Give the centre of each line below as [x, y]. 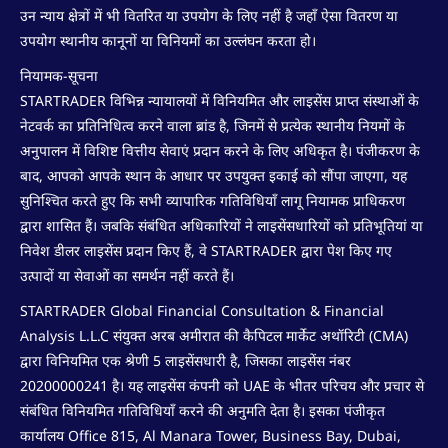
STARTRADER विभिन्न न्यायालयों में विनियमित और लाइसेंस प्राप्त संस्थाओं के [219, 100]
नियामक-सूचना [59, 75]
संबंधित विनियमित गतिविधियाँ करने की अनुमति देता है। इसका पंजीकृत [202, 410]
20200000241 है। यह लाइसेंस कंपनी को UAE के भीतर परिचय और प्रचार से [222, 385]
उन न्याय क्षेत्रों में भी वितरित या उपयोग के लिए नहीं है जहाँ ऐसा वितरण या [209, 15]
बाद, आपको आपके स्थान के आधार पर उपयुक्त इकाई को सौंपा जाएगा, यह [213, 175]
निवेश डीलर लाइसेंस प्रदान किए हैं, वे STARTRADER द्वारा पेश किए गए [206, 250]
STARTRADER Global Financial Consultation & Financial [202, 310]
